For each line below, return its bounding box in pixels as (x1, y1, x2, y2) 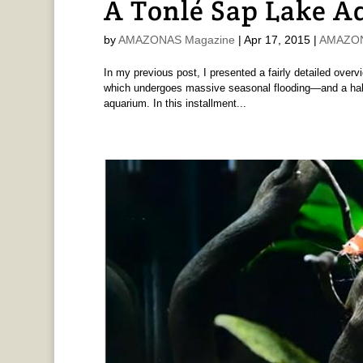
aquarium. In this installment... (103, 97, 246, 110)
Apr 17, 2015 (243, 33, 310, 47)
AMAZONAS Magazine (117, 33, 235, 47)
